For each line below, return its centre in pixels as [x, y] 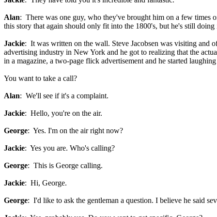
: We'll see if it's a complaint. [64, 96]
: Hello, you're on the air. [63, 113]
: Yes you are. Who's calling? [70, 148]
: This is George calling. [65, 165]
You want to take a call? [40, 78]
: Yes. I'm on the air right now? [75, 131]
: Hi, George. [46, 183]
